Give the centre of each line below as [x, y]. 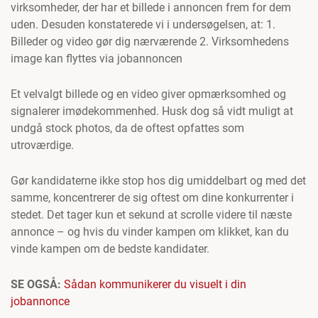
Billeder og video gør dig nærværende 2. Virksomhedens [150, 42]
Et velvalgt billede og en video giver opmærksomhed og [148, 94]
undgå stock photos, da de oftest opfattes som [127, 128]
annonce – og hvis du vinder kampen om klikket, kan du [150, 232]
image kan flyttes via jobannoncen [97, 59]
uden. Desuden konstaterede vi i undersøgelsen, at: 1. [143, 24]
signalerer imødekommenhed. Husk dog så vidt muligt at [152, 111]
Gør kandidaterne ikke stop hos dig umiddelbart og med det [158, 181]
